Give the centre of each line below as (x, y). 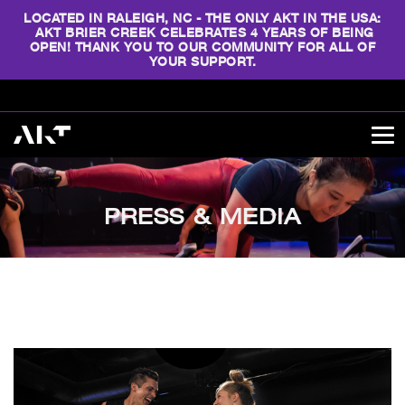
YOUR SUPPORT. (202, 61)
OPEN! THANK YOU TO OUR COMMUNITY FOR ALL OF (202, 47)
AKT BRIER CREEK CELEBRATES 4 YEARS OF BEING (202, 32)
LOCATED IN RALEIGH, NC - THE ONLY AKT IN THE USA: (202, 18)
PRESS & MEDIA (202, 216)
